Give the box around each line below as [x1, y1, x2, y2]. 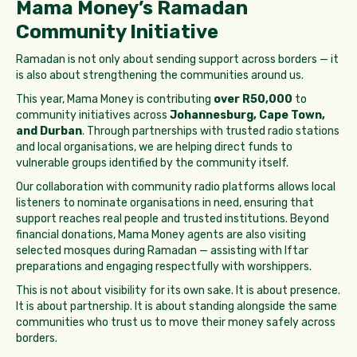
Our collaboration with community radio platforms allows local [16, 180, 335, 194]
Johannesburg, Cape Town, [170, 108, 325, 123]
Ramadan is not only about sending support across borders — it [16, 53, 339, 67]
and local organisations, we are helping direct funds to [16, 140, 292, 155]
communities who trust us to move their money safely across [16, 316, 335, 330]
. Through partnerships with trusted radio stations [82, 124, 339, 139]
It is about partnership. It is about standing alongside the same [16, 300, 337, 314]
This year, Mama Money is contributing [16, 92, 214, 107]
